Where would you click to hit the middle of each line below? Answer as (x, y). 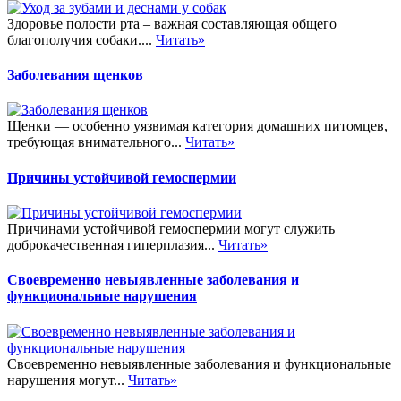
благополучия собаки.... (81, 39)
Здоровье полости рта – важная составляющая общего (172, 23)
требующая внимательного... (96, 142)
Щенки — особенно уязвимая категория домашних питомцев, (197, 126)
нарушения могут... (68, 380)
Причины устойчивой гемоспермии (122, 177)
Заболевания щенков (75, 75)
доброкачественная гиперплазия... (113, 244)
